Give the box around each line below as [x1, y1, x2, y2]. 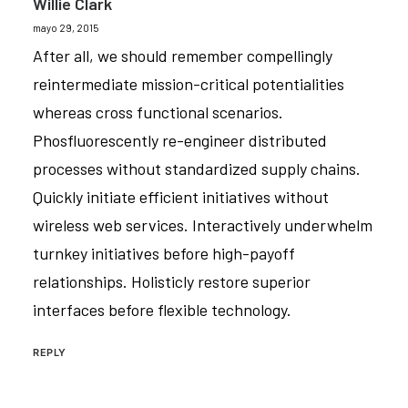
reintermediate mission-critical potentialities [33, 74, 344, 94]
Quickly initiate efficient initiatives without [33, 187, 329, 207]
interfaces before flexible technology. [33, 300, 291, 320]
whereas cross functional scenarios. [33, 102, 283, 122]
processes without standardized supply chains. [33, 158, 361, 178]
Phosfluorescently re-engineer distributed [33, 130, 327, 150]
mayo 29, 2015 [33, 22, 98, 34]
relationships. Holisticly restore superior [33, 271, 311, 291]
